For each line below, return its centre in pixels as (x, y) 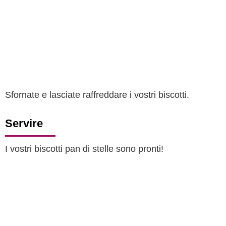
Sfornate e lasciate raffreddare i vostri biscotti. (98, 95)
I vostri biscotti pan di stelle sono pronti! (84, 149)
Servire (24, 123)
